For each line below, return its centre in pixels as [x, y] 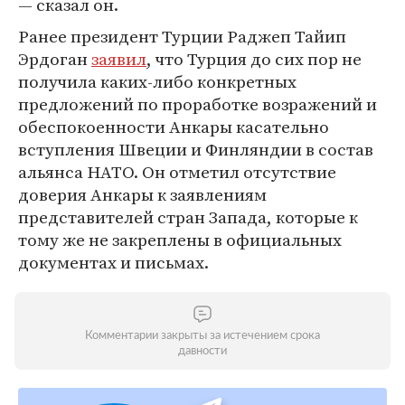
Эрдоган [55, 59]
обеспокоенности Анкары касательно [174, 127]
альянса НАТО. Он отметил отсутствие [177, 172]
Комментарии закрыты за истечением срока [202, 336]
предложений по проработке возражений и [198, 104]
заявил [119, 59]
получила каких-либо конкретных [157, 81]
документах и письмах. [113, 262]
